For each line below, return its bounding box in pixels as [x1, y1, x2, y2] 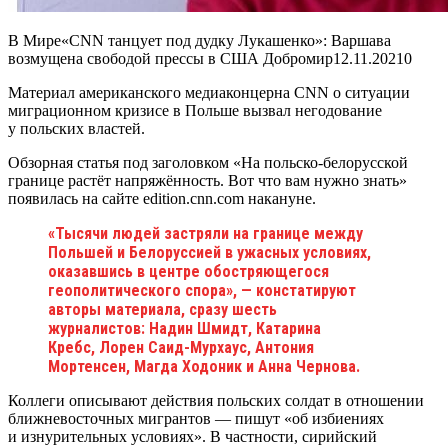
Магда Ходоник [134, 356, 242, 376]
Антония [255, 337, 314, 357]
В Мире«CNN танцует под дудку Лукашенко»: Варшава [8, 31, 391, 49]
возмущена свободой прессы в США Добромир [8, 49, 333, 67]
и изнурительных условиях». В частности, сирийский [8, 427, 377, 445]
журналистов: [48, 318, 149, 338]
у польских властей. [8, 119, 145, 137]
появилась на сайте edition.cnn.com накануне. [8, 189, 316, 207]
